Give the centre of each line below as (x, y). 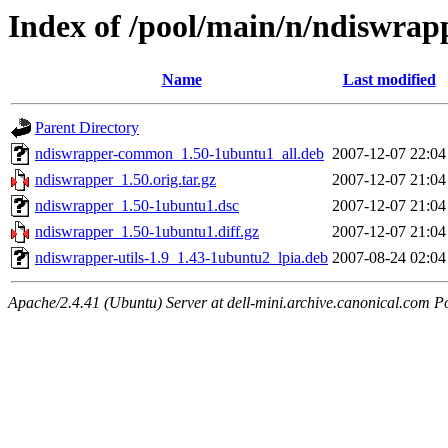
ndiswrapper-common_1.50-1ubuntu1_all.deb (179, 154)
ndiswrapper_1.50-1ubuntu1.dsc (137, 206)
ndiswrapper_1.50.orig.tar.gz (125, 180)
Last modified (389, 80)
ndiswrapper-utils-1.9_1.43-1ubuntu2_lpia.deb (181, 258)
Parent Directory (87, 128)
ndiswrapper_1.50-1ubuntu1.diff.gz (147, 232)
